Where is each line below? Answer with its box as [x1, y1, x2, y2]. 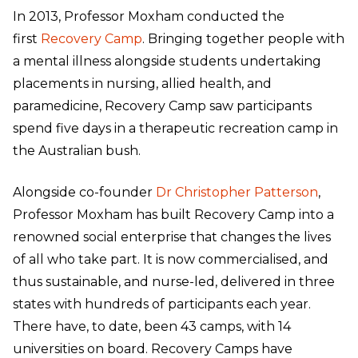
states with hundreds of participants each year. [13, 296, 311, 312]
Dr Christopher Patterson [156, 184, 318, 200]
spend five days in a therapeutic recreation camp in [13, 120, 338, 136]
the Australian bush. [13, 142, 141, 158]
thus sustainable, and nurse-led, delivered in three [13, 273, 335, 289]
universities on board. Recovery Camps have [13, 340, 292, 356]
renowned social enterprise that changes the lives [13, 229, 331, 245]
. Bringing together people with [142, 30, 344, 46]
